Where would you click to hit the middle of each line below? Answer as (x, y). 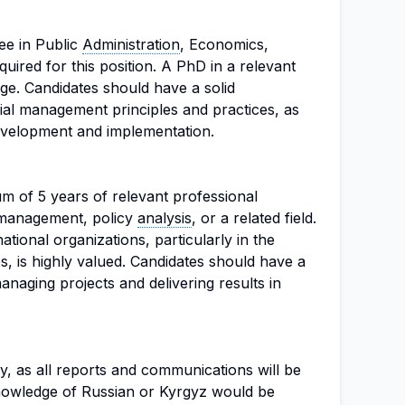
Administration (131, 44)
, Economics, (224, 44)
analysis (165, 218)
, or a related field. (254, 218)
